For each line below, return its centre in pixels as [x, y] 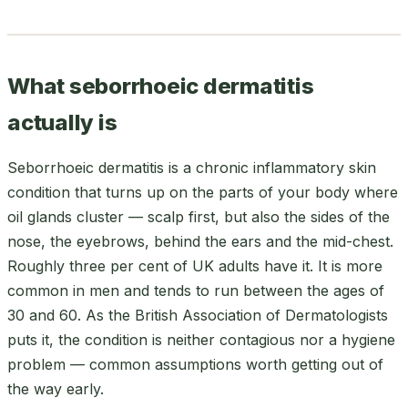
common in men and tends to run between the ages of [196, 290]
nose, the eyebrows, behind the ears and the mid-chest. [200, 241]
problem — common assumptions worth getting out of [195, 364]
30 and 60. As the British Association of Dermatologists [198, 315]
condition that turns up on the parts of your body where [203, 192]
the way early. [56, 388]
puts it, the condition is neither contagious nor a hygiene [201, 339]
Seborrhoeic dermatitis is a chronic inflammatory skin [192, 167]
